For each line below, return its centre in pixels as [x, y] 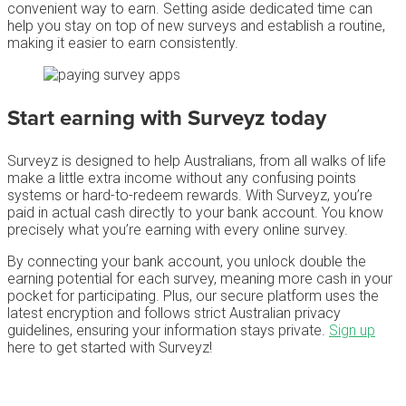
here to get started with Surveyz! [110, 347]
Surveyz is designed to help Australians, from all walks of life [197, 160]
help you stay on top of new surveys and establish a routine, [196, 25]
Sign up [352, 330]
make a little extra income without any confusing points [182, 178]
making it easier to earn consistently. [125, 43]
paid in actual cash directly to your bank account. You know [195, 212]
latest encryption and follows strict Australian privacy [174, 313]
